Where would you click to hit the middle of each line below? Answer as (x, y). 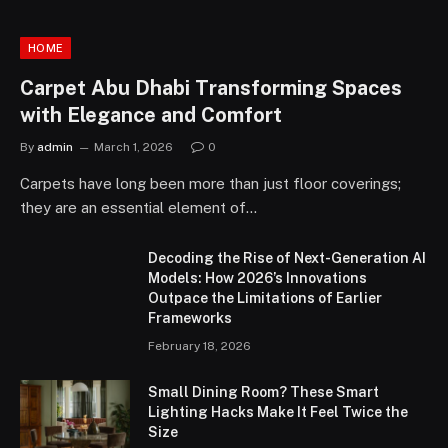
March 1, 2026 (133, 146)
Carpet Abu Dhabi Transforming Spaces (211, 87)
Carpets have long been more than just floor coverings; (210, 183)
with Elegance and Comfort (151, 114)
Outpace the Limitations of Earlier (265, 297)
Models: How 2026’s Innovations (257, 277)
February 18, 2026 (199, 345)
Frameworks (190, 317)
